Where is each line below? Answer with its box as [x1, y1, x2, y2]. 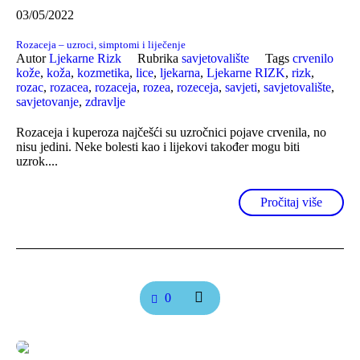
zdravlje [85, 95, 125, 109]
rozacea [50, 80, 88, 95]
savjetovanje [16, 95, 79, 109]
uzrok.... [16, 154, 58, 169]
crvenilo [292, 51, 333, 66]
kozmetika [77, 66, 129, 80]
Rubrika [137, 51, 182, 66]
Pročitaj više [260, 195, 322, 210]
